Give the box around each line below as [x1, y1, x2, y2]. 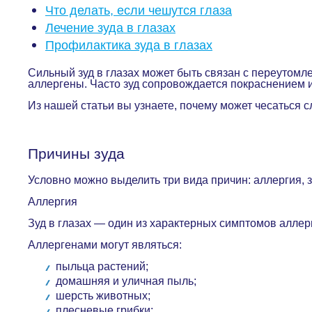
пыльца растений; [56, 260, 154, 272]
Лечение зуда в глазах [45, 21, 175, 35]
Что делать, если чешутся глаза [45, 3, 232, 17]
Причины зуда [28, 146, 129, 162]
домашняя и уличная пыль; [56, 275, 199, 287]
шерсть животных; [56, 290, 153, 302]
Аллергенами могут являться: [28, 239, 185, 251]
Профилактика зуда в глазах [45, 38, 212, 52]
